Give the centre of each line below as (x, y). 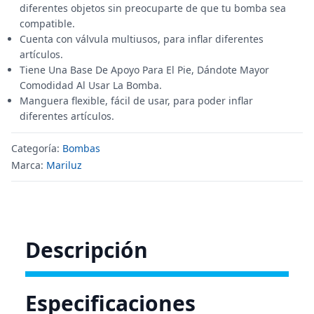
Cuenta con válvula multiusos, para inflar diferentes (142, 39)
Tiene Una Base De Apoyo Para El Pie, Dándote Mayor (144, 70)
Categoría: (37, 148)
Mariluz (64, 165)
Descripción (87, 250)
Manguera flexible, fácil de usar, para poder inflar (136, 101)
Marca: (29, 165)
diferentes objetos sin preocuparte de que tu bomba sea (153, 8)
